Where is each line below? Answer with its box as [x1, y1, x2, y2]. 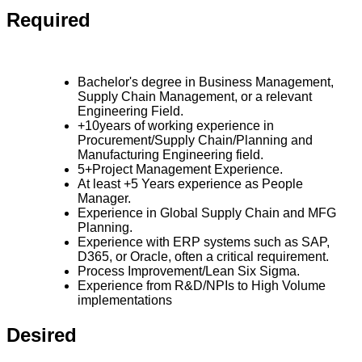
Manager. [78, 192, 131, 206]
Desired [6, 324, 77, 347]
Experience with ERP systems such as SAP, [78, 235, 330, 250]
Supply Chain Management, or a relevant [78, 90, 312, 104]
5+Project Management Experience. [78, 162, 283, 177]
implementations [78, 293, 172, 308]
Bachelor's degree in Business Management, [78, 75, 334, 90]
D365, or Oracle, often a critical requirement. [78, 250, 329, 264]
